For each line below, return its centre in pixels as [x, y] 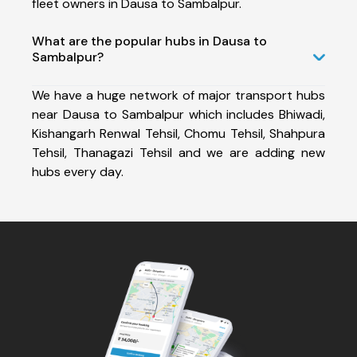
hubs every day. [78, 171]
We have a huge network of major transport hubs [178, 95]
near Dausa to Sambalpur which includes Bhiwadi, [178, 114]
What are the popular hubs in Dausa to [149, 41]
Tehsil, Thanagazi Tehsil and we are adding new [178, 152]
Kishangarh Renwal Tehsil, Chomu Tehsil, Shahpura [178, 133]
